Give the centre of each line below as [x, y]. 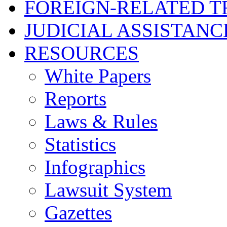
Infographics [95, 167]
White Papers [98, 75]
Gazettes [78, 212]
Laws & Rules [101, 121]
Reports [75, 98]
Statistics [80, 144]
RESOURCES [82, 53]
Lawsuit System [108, 190]
